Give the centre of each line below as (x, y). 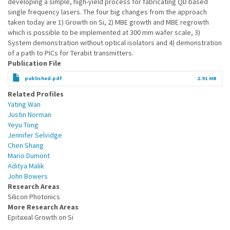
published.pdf (43, 78)
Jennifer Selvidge (35, 135)
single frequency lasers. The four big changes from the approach (107, 12)
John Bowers (28, 176)
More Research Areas (43, 207)
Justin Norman (30, 114)
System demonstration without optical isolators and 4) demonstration (115, 43)
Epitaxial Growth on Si (41, 217)
